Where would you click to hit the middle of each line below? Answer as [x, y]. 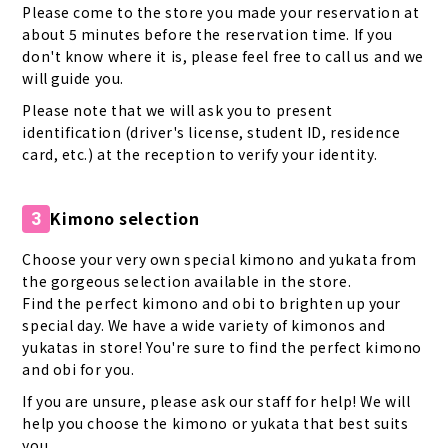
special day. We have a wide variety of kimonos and [204, 324]
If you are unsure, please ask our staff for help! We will [216, 400]
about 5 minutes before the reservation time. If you [207, 33]
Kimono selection [125, 218]
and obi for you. [78, 368]
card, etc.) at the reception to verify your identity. [200, 153]
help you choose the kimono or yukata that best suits [215, 422]
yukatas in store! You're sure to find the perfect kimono [222, 346]
